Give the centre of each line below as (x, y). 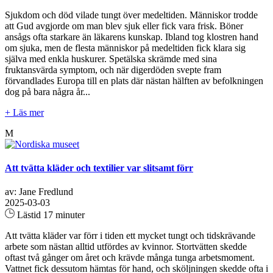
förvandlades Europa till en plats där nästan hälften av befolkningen (134, 80)
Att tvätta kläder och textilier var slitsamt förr (99, 168)
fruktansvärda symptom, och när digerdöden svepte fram (113, 69)
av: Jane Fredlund (39, 192)
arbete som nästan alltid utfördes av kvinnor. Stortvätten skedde (126, 247)
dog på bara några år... (48, 91)
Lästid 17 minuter (50, 215)
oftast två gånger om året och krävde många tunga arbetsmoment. (130, 258)
